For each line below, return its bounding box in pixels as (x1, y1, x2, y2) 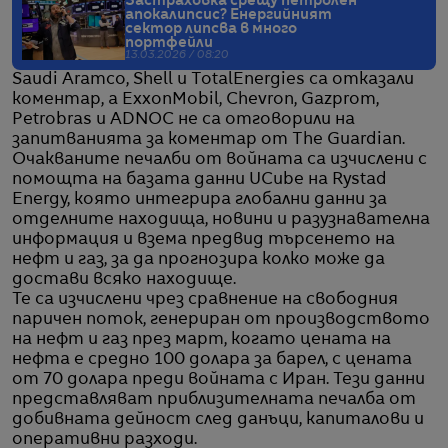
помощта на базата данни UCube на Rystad (12, 171, 387, 188)
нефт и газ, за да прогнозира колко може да (12, 251, 385, 268)
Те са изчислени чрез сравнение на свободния (12, 291, 398, 308)
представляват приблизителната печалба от (12, 391, 416, 408)
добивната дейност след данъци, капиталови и (12, 411, 424, 428)
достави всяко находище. (12, 271, 236, 288)
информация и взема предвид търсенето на (12, 231, 395, 248)
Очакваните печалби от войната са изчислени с (12, 151, 427, 168)
